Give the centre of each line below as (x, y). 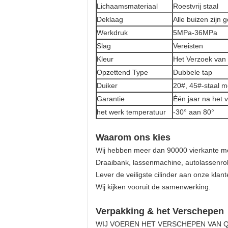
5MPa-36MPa (195, 33)
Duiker (107, 85)
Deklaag (110, 19)
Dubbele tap (193, 72)
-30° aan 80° (194, 112)
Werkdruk (112, 33)
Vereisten (188, 46)
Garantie (111, 99)
